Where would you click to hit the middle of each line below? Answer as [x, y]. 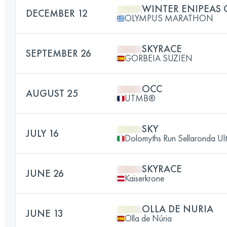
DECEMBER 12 [57, 13]
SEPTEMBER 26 [59, 53]
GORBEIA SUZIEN [159, 58]
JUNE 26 [45, 173]
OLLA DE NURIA [178, 209]
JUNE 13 [45, 213]
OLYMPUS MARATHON [169, 18]
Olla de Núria [148, 218]
